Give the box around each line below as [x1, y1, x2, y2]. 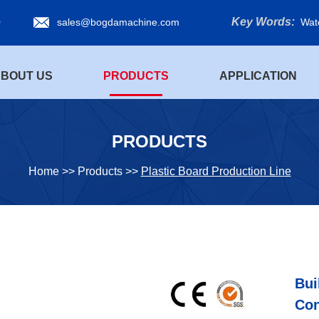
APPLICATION [219, 70, 297, 82]
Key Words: [231, 16, 295, 28]
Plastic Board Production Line [140, 165, 291, 177]
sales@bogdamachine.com [57, 16, 179, 28]
